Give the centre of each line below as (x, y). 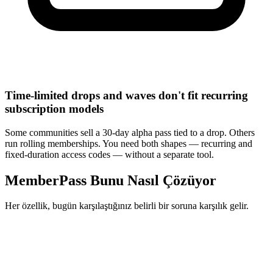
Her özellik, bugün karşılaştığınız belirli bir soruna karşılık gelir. (127, 206)
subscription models (54, 108)
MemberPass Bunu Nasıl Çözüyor (111, 180)
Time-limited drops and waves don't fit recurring (126, 95)
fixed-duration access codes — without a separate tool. (109, 154)
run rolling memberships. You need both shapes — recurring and (129, 143)
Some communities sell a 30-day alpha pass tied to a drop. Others (130, 132)
